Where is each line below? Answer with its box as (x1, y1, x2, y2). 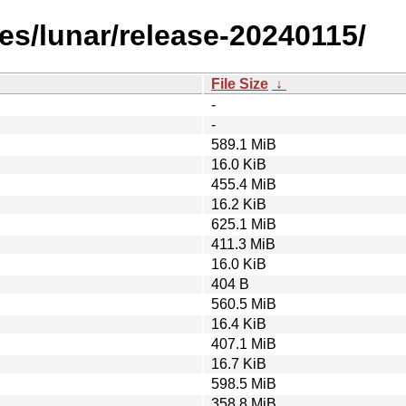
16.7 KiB (211, 355, 266, 372)
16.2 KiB (211, 196, 266, 212)
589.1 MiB (211, 136, 276, 152)
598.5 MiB (211, 375, 276, 391)
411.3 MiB (211, 236, 275, 252)
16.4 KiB (211, 315, 266, 332)
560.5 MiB (211, 295, 276, 312)
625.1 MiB (211, 216, 276, 232)
